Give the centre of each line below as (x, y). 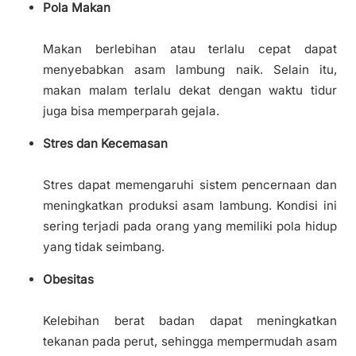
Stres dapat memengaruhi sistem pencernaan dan (190, 185)
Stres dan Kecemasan (105, 144)
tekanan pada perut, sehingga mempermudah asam (190, 342)
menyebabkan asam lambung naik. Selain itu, (190, 70)
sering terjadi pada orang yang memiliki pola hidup (190, 226)
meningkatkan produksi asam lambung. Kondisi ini (190, 206)
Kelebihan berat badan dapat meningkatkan (190, 321)
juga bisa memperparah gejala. (131, 111)
